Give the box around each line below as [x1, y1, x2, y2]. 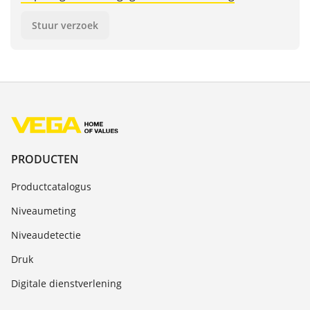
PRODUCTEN [11, 151, 79, 167]
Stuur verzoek [32, 19, 98, 33]
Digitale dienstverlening [11, 276, 122, 290]
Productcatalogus [11, 179, 91, 193]
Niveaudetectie [11, 228, 81, 241]
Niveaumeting [11, 203, 76, 217]
